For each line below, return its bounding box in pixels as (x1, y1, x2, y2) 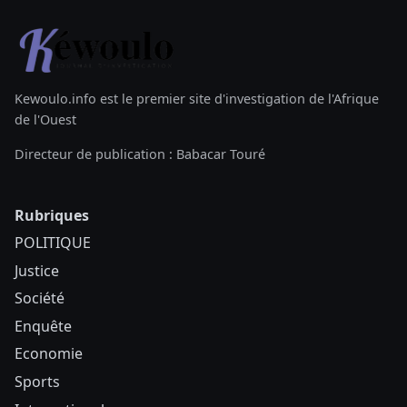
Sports (15, 371, 60, 392)
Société (15, 288, 65, 309)
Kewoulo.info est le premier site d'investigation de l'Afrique (15, 90, 379, 108)
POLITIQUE (15, 232, 91, 253)
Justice (15, 260, 59, 281)
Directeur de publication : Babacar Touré (15, 144, 265, 163)
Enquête (15, 315, 72, 336)
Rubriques (15, 204, 89, 225)
